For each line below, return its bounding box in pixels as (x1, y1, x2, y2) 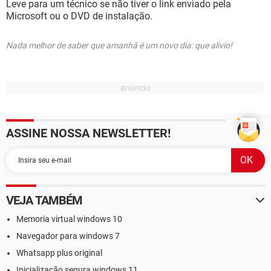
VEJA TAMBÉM (6, 193, 83, 207)
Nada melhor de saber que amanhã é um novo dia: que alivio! (6, 41, 232, 50)
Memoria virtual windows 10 (16, 214, 122, 224)
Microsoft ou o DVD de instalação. (6, 10, 152, 22)
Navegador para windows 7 (16, 231, 120, 241)
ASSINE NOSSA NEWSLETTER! (6, 126, 171, 140)
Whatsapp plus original (16, 248, 102, 258)
